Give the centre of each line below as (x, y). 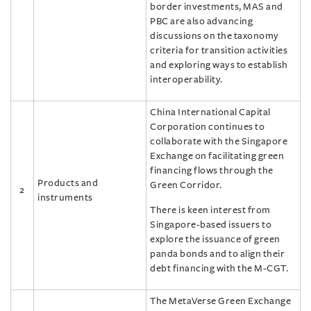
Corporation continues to (207, 127)
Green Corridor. (186, 185)
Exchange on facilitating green (217, 156)
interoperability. (186, 79)
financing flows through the (212, 170)
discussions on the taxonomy (215, 36)
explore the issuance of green (215, 239)
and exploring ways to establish (219, 65)
